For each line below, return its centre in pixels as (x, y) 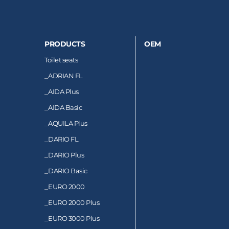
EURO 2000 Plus (74, 202)
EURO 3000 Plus (74, 218)
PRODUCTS (65, 44)
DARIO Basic (68, 170)
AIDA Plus (63, 91)
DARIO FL (63, 139)
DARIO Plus (66, 155)
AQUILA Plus (68, 123)
